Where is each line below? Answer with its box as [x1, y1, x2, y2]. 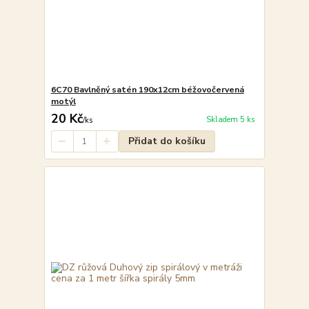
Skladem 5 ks [206, 114, 255, 125]
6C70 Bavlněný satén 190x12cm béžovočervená [50, 84, 244, 96]
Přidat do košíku [128, 134, 206, 148]
